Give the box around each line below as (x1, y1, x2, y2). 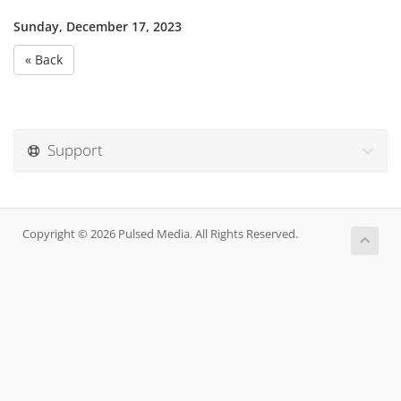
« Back (25, 51, 63, 68)
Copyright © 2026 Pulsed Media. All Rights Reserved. (22, 226, 298, 242)
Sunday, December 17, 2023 (13, 18, 182, 35)
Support (40, 140, 103, 160)
